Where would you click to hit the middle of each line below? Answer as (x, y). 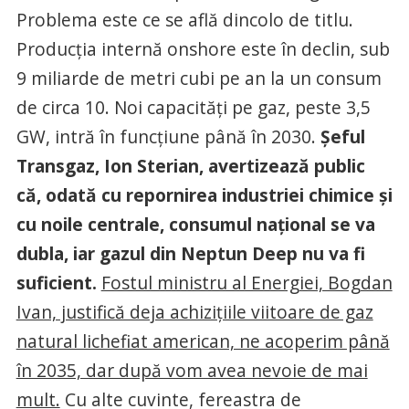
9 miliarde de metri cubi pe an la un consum (199, 78)
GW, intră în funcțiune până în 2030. (168, 136)
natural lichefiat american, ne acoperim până (203, 341)
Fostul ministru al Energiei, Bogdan (246, 283)
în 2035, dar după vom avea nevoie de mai (192, 370)
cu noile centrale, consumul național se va (195, 224)
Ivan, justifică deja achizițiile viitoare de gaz (194, 312)
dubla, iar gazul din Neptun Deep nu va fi (190, 253)
